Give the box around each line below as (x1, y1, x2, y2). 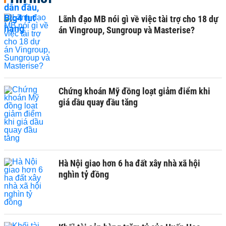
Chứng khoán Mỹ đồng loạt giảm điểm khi (59, 85, 210, 96)
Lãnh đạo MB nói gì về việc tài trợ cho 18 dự (59, 13, 218, 24)
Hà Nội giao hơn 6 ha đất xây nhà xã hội (59, 157, 200, 168)
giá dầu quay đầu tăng (59, 96, 138, 107)
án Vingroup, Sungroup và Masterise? (59, 24, 195, 35)
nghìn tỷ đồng (59, 168, 109, 180)
